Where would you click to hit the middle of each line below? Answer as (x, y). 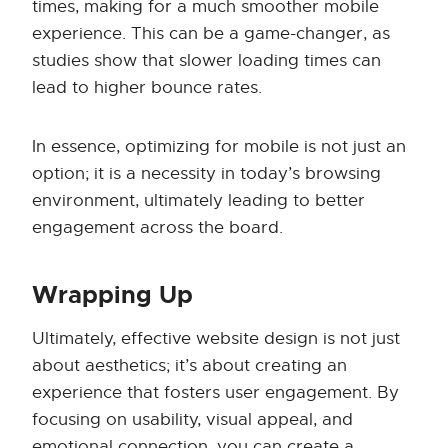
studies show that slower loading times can (206, 61)
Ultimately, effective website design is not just (216, 339)
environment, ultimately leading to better (198, 201)
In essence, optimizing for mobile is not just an (219, 147)
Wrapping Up (112, 295)
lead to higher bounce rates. (147, 88)
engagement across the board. (157, 228)
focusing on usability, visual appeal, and (192, 420)
